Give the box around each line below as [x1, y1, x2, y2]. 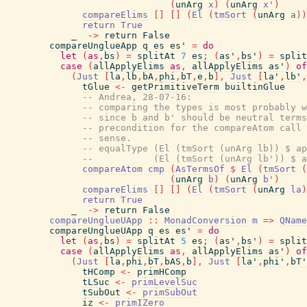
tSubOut [82, 287, 121, 297]
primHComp [137, 267, 186, 277]
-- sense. [82, 133, 132, 143]
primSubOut [143, 287, 197, 297]
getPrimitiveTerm [132, 82, 219, 92]
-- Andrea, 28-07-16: [82, 92, 192, 102]
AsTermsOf [175, 164, 225, 174]
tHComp [82, 267, 115, 277]
